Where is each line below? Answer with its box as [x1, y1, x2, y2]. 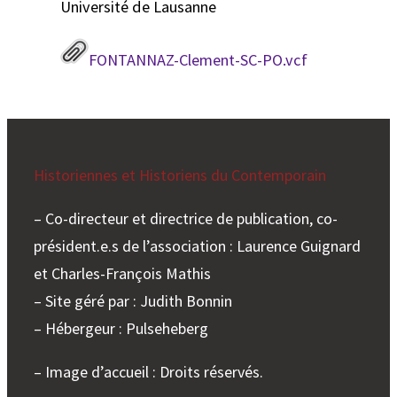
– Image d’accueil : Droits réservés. [34, 362, 263, 383]
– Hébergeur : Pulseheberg [34, 318, 208, 339]
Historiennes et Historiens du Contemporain [34, 165, 326, 186]
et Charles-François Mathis [34, 263, 211, 284]
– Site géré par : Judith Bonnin [34, 291, 232, 312]
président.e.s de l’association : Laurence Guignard [34, 236, 361, 257]
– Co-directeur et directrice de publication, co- [34, 208, 338, 230]
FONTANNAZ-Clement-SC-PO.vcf [89, 50, 307, 71]
